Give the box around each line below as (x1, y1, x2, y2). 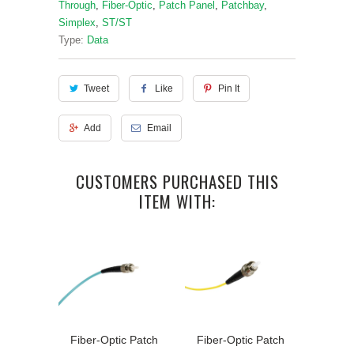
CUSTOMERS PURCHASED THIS (75, 169, 279, 194)
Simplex (58, 17, 96, 29)
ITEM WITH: (138, 189, 216, 214)
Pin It (217, 83, 239, 95)
